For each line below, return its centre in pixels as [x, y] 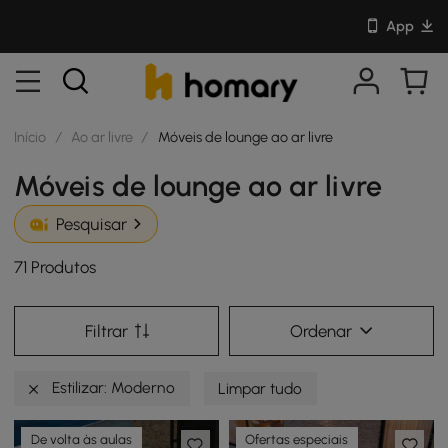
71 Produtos [55, 267]
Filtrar [106, 330]
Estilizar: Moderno [112, 387]
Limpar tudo [260, 388]
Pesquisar [91, 224]
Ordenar [320, 330]
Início [30, 136]
